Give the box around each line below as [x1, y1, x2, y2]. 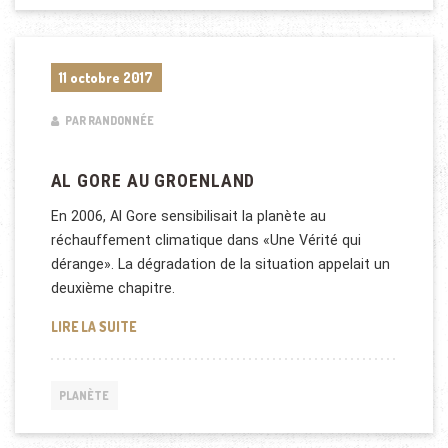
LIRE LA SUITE [50, 317, 136, 335]
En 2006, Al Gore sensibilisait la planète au [50, 208, 326, 225]
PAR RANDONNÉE [62, 113, 154, 129]
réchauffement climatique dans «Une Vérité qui [50, 232, 361, 249]
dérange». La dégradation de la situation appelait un [50, 256, 390, 273]
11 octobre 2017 [59, 68, 154, 86]
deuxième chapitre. [50, 280, 175, 297]
